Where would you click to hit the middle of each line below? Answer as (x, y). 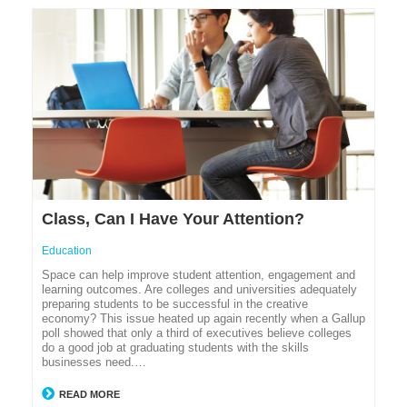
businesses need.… (94, 362)
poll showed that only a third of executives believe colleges (197, 333)
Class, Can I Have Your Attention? (173, 219)
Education (67, 251)
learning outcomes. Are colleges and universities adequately (199, 290)
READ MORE (88, 395)
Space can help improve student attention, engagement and (199, 275)
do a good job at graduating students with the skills (175, 348)
